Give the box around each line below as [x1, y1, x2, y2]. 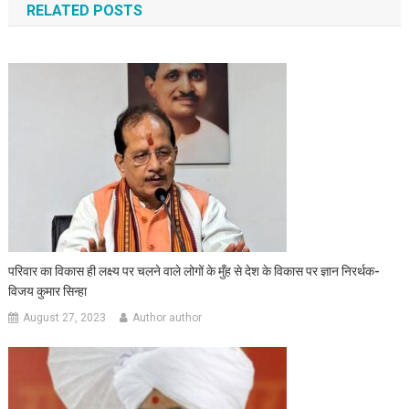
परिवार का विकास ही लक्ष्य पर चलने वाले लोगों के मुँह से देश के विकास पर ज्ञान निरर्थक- [8, 264, 381, 279]
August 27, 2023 [23, 311, 107, 325]
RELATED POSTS [26, 2, 142, 20]
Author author [132, 311, 203, 325]
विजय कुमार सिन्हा [8, 284, 88, 299]
